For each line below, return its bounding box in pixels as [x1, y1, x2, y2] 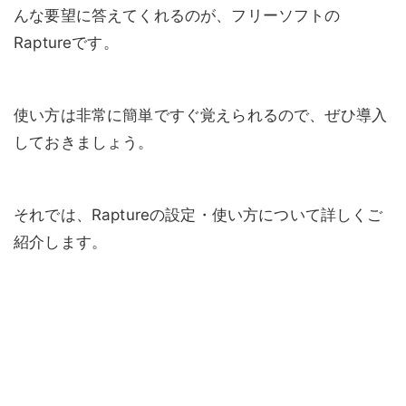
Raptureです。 [14, 34, 119, 53]
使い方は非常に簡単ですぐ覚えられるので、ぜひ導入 [14, 106, 388, 125]
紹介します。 [14, 233, 108, 252]
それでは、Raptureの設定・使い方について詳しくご [14, 206, 383, 225]
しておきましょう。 [14, 133, 154, 152]
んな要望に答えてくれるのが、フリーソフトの [14, 6, 341, 25]
